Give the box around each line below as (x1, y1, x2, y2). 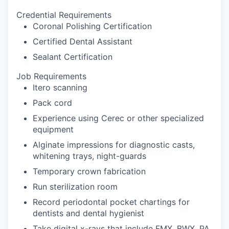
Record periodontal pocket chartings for (33, 197, 190, 207)
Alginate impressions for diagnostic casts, (33, 140, 195, 150)
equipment (33, 124, 74, 134)
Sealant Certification (33, 52, 112, 62)
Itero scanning (33, 82, 87, 93)
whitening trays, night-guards (33, 151, 146, 161)
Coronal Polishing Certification (33, 21, 152, 31)
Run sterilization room (33, 181, 118, 192)
